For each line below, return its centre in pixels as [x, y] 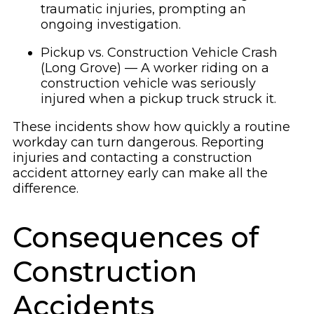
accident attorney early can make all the [140, 173]
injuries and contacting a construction [132, 158]
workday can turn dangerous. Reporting [138, 143]
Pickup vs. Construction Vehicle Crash [159, 53]
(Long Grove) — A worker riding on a [155, 68]
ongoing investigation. [111, 25]
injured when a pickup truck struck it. [158, 99]
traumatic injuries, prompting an [143, 9]
